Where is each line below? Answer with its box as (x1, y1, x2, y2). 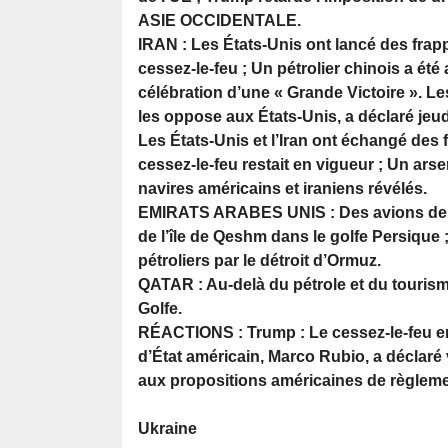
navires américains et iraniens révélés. (138, 180, 427, 198)
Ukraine (138, 420, 197, 438)
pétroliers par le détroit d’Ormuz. (138, 252, 381, 270)
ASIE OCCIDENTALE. (138, 12, 301, 30)
